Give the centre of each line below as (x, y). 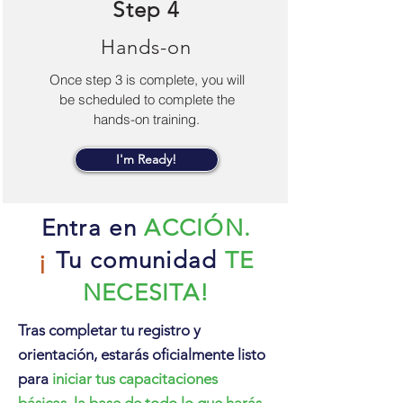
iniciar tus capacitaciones (135, 379)
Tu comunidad (137, 260)
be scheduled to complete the (147, 99)
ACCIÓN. (198, 228)
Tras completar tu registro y (109, 330)
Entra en (89, 228)
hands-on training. (147, 119)
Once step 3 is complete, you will (147, 80)
